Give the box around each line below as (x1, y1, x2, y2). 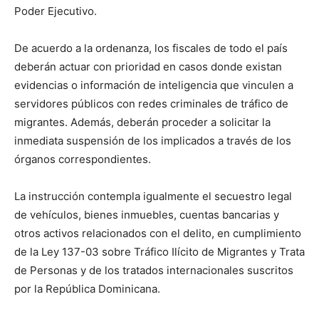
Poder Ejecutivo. (14, 4, 97, 19)
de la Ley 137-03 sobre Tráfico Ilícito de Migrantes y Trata (14, 245, 305, 259)
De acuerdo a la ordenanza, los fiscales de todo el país (14, 41, 288, 56)
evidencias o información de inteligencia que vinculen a (14, 78, 293, 93)
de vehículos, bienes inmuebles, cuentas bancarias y (14, 208, 279, 222)
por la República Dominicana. (14, 282, 160, 296)
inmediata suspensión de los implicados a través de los (14, 134, 291, 148)
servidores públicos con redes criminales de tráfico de (14, 97, 288, 111)
